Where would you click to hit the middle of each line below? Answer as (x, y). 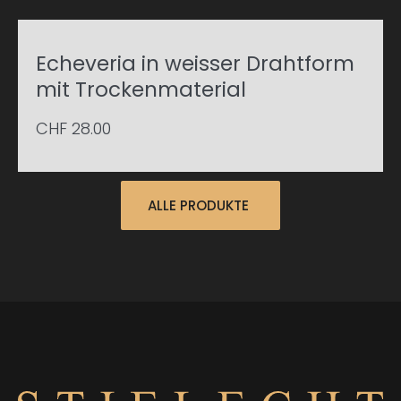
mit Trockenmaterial (141, 90)
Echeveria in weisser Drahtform (195, 64)
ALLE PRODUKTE (198, 206)
